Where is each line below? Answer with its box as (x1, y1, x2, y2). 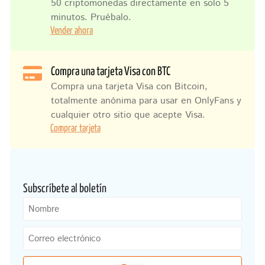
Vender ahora (50, 26, 93, 37)
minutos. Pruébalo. (51, 11, 131, 25)
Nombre (22, 195, 64, 212)
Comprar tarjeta (50, 124, 101, 134)
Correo (22, 224, 59, 242)
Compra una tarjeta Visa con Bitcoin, (51, 80, 208, 94)
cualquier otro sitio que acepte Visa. (51, 108, 205, 122)
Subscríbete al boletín (23, 183, 106, 195)
